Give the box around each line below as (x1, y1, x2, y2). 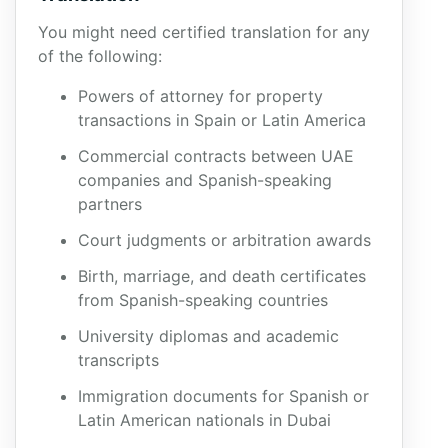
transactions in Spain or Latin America (78, 110, 366, 130)
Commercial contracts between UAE (78, 146, 354, 166)
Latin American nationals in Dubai (78, 410, 331, 430)
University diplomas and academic (78, 326, 339, 346)
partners (78, 194, 142, 214)
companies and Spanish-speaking (78, 170, 332, 190)
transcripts (78, 350, 159, 370)
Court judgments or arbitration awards (78, 230, 371, 250)
